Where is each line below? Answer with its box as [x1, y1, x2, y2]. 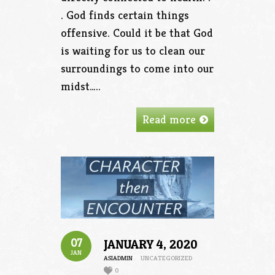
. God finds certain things [61, 7, 189, 22]
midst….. [61, 78, 101, 93]
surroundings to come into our [61, 60, 214, 76]
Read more [142, 111, 196, 126]
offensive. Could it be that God [61, 25, 213, 40]
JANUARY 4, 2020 [104, 237, 198, 252]
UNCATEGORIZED [141, 254, 192, 263]
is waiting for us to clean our [61, 42, 205, 58]
